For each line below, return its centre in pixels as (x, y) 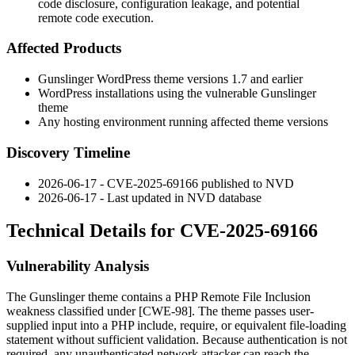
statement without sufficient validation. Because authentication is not (177, 340)
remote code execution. (96, 17)
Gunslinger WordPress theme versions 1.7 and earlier (170, 79)
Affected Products (64, 48)
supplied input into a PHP (72, 326)
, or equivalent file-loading (281, 326)
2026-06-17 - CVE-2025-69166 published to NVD (166, 183)
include (155, 326)
